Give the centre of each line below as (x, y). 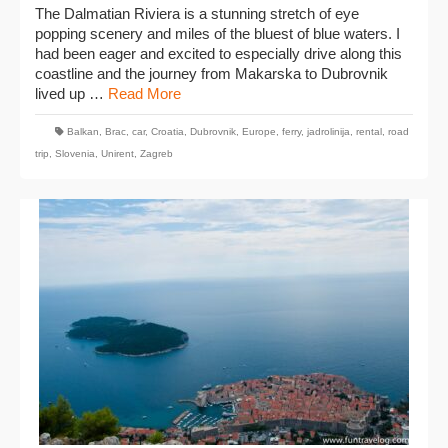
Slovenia (75, 153)
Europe (259, 131)
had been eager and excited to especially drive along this (218, 53)
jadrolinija (328, 131)
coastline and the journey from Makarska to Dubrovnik (211, 73)
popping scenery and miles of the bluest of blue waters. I (217, 33)
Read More (144, 93)
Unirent (117, 153)
